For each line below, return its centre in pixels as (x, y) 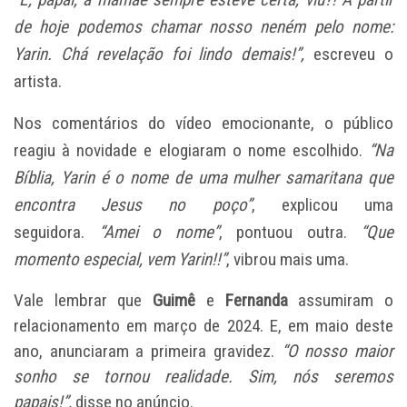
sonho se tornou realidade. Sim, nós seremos (203, 377)
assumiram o (341, 301)
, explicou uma (323, 205)
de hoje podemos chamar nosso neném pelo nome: (203, 27)
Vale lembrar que (84, 301)
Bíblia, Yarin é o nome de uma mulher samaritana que (203, 178)
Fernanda (256, 301)
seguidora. (56, 233)
